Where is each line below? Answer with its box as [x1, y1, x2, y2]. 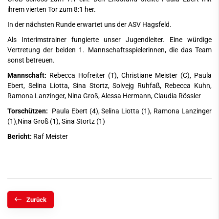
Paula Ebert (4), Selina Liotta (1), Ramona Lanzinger [51, 107, 212, 115]
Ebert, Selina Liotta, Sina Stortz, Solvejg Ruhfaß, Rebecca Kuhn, [7, 81, 212, 90]
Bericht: [7, 132, 33, 141]
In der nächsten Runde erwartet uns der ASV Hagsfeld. [7, 20, 172, 29]
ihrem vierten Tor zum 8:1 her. [7, 5, 96, 14]
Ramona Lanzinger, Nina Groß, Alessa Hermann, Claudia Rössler [7, 91, 201, 100]
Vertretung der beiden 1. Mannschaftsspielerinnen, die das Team [7, 45, 212, 54]
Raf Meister [33, 132, 68, 141]
